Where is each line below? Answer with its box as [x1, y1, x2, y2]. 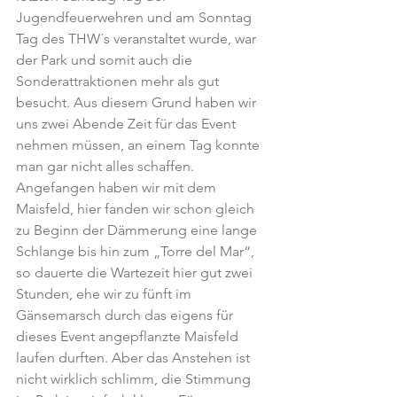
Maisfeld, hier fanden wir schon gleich [16, 200, 258, 217]
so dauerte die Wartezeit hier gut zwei [16, 264, 256, 281]
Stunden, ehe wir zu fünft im [16, 285, 195, 302]
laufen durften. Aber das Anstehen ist [16, 349, 253, 366]
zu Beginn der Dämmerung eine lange [16, 222, 261, 238]
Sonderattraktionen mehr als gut [16, 73, 222, 90]
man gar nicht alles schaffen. [16, 158, 194, 175]
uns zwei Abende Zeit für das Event [16, 115, 239, 132]
